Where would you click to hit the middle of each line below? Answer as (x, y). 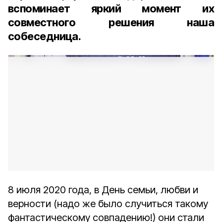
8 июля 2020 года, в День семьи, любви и (103, 190)
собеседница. (45, 36)
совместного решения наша (111, 22)
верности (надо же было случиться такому (108, 204)
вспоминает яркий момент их (111, 8)
